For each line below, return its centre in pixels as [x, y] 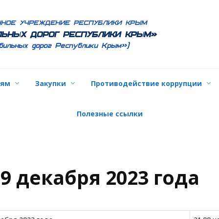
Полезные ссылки [109, 113]
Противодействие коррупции [146, 83]
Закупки [50, 83]
